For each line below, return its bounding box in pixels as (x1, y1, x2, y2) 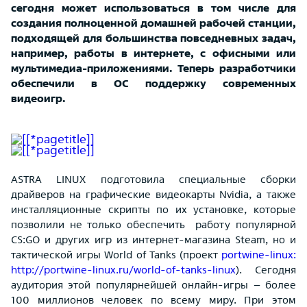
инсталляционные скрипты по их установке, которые (11, 203, 296, 215)
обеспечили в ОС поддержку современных (11, 77, 296, 89)
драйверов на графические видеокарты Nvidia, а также (11, 188, 296, 200)
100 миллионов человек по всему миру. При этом (11, 293, 296, 306)
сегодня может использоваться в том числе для (11, 1, 296, 14)
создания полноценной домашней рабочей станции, (11, 16, 296, 29)
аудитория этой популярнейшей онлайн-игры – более (11, 278, 296, 291)
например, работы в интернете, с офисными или (11, 47, 296, 59)
